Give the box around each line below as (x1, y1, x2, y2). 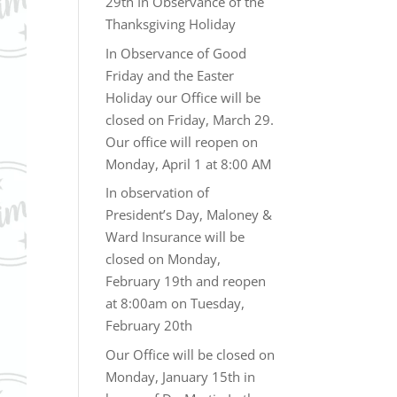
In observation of (105, 183, 210, 201)
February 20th (105, 316, 193, 334)
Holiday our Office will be (105, 88, 261, 106)
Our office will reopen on (105, 132, 259, 151)
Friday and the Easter (105, 66, 235, 84)
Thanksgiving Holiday (105, 15, 237, 33)
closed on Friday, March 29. (105, 110, 275, 128)
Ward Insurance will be (105, 228, 245, 245)
